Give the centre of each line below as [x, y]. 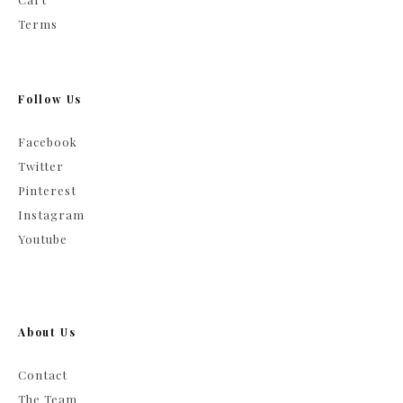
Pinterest [47, 190]
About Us [47, 331]
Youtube [43, 238]
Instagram [51, 214]
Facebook [48, 141]
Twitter [41, 166]
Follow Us [50, 99]
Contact [43, 374]
